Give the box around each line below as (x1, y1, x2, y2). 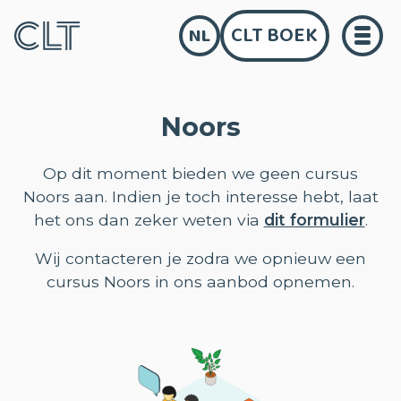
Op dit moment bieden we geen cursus (43, 163, 358, 183)
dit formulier (263, 209, 365, 229)
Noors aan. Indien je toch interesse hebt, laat (22, 186, 379, 206)
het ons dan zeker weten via (33, 209, 264, 229)
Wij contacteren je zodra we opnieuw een (35, 249, 366, 269)
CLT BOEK (231, 19, 319, 52)
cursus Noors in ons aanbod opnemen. (47, 272, 354, 292)
